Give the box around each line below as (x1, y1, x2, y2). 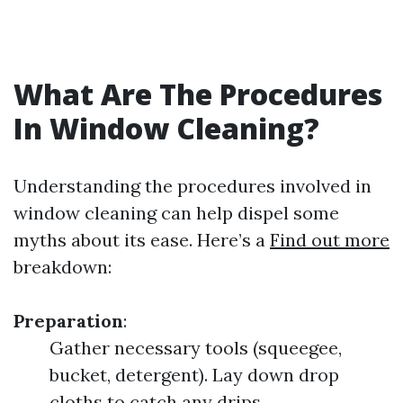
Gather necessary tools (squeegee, (49, 336, 342, 359)
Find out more (270, 228, 390, 251)
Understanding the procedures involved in (13, 175, 372, 197)
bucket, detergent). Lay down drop (49, 363, 339, 386)
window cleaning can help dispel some (13, 201, 339, 224)
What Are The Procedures (13, 75, 382, 113)
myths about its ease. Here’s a (13, 228, 270, 251)
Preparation (13, 309, 123, 332)
